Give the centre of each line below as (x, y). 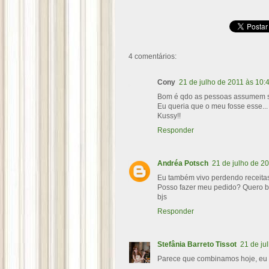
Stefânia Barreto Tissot (197, 245)
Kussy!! (169, 116)
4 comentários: (153, 57)
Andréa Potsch (183, 164)
